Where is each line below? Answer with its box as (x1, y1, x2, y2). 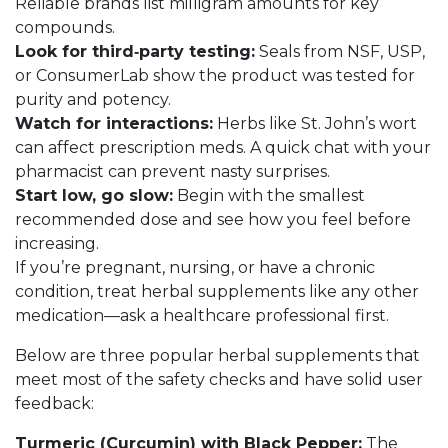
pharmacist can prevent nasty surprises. (15, 162, 330, 181)
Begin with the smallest (173, 186, 365, 205)
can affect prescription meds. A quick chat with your (15, 138, 431, 157)
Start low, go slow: (15, 186, 173, 205)
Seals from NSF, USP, (255, 42, 425, 61)
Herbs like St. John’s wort (213, 114, 417, 133)
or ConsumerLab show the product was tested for (15, 66, 415, 85)
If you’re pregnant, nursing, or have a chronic (15, 258, 375, 277)
